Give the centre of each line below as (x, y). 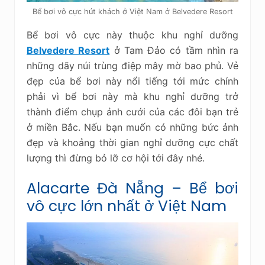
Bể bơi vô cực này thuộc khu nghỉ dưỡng (132, 35)
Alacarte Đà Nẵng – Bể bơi (132, 188)
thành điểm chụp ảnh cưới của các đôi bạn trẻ (132, 112)
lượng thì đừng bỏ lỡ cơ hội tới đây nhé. (116, 158)
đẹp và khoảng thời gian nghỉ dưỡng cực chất (132, 142)
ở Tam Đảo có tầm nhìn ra (174, 50)
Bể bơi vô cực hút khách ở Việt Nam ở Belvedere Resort (132, 11)
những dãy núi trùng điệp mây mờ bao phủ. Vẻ (132, 65)
